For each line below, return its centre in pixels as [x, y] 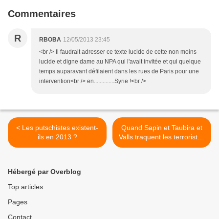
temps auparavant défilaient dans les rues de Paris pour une [119, 71]
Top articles [25, 186]
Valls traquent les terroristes [162, 137]
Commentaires [42, 13]
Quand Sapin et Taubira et [162, 127]
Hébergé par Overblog [44, 171]
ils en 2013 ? [57, 137]
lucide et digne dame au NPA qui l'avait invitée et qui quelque [120, 61]
